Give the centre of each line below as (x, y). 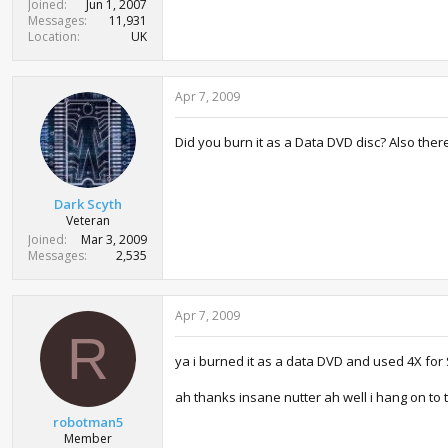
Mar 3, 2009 (114, 239)
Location (52, 36)
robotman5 (87, 422)
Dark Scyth (87, 203)
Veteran (87, 220)
